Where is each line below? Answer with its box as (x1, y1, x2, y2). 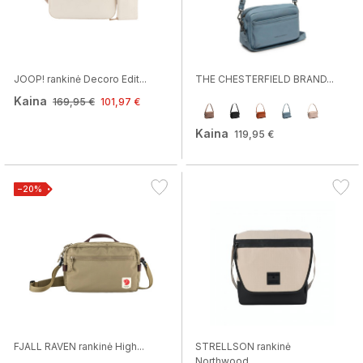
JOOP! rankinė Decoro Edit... (14, 73, 147, 85)
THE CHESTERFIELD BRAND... (195, 73, 334, 85)
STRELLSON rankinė (195, 340, 291, 352)
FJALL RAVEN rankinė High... (14, 340, 144, 352)
